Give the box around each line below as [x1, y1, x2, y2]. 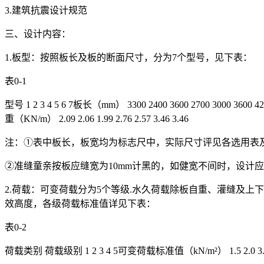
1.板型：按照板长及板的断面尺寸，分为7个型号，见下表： [5, 52, 252, 63]
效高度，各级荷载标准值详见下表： [5, 199, 156, 209]
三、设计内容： [5, 29, 71, 39]
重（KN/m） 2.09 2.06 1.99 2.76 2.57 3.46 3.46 [5, 114, 189, 124]
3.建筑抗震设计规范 [5, 5, 87, 16]
